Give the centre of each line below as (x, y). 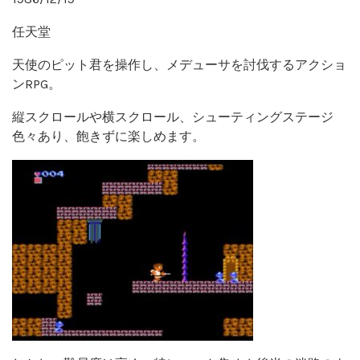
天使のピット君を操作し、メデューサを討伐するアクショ (179, 64)
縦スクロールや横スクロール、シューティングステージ (173, 117)
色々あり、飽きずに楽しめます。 (108, 136)
